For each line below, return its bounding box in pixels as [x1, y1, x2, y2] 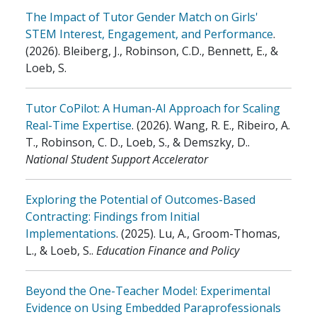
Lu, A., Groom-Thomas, [158, 226, 280, 241]
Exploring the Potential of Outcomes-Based [25, 192, 255, 207]
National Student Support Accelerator [25, 151, 208, 167]
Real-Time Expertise [25, 117, 132, 133]
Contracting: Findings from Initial [25, 209, 200, 224]
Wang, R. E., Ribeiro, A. [174, 117, 290, 133]
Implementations [25, 226, 116, 241]
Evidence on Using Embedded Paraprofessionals [25, 300, 281, 316]
